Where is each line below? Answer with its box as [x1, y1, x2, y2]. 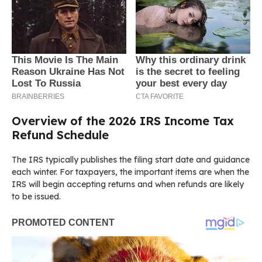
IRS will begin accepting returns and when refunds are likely [12, 179, 244, 190]
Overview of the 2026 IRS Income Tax [12, 113, 234, 129]
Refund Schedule [12, 127, 109, 143]
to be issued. [12, 191, 61, 202]
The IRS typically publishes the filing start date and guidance [12, 154, 250, 166]
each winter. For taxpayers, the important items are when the [12, 167, 249, 178]
